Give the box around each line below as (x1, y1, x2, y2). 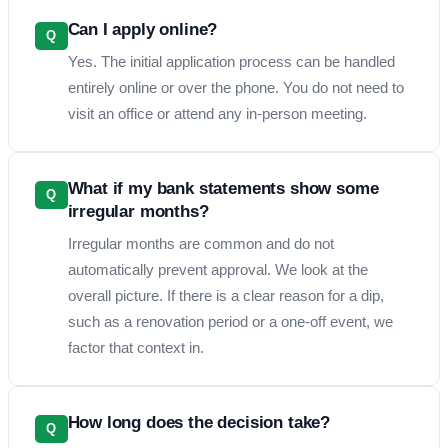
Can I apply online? (67, 19, 218, 39)
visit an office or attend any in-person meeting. (67, 104, 367, 122)
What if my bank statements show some (67, 178, 379, 198)
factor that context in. (67, 338, 204, 356)
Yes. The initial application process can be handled (67, 52, 395, 70)
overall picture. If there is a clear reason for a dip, (67, 286, 384, 304)
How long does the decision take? (67, 412, 331, 432)
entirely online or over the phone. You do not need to (67, 78, 404, 96)
